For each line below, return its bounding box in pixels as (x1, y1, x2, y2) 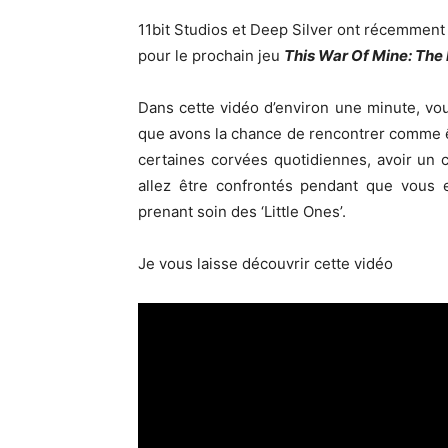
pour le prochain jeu (138, 46, 284, 65)
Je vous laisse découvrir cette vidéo (138, 254, 393, 273)
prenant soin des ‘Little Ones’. (138, 202, 346, 221)
